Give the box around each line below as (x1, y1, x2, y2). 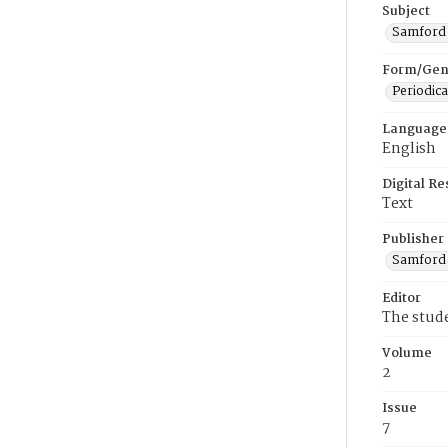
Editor (382, 288, 421, 309)
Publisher (382, 229, 444, 250)
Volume (382, 343, 432, 364)
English (382, 137, 436, 161)
